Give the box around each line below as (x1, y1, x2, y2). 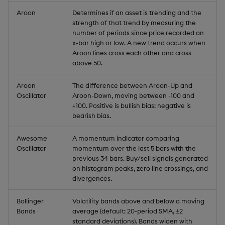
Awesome (17, 134, 47, 142)
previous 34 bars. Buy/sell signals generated (72, 154, 208, 162)
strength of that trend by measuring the (72, 19, 196, 27)
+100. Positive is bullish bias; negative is (72, 101, 191, 109)
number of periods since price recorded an (72, 29, 204, 37)
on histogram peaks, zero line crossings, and (72, 164, 208, 172)
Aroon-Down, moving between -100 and (72, 91, 194, 99)
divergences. (72, 174, 112, 182)
